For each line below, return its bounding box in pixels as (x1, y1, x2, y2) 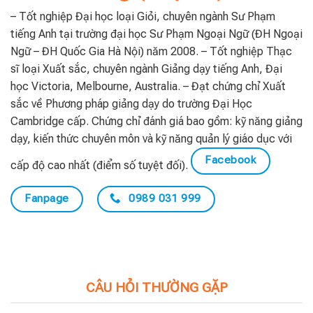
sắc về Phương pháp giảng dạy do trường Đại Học (10, 97, 252, 111)
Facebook (205, 154, 256, 167)
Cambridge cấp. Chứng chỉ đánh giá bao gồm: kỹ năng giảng (10, 115, 303, 129)
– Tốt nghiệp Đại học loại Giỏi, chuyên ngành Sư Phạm (10, 10, 275, 24)
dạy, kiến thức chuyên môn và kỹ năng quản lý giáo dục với (10, 132, 292, 146)
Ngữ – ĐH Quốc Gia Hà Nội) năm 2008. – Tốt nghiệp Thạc (10, 45, 292, 59)
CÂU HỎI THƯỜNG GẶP (85, 279, 228, 296)
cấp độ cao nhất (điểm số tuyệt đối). (10, 159, 191, 173)
